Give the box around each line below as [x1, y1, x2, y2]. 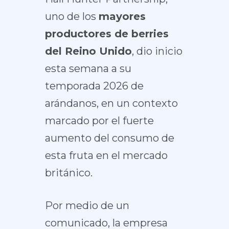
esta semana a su [44, 62, 131, 75]
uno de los [44, 10, 99, 22]
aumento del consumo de [44, 132, 174, 144]
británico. [44, 167, 93, 179]
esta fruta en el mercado [44, 149, 168, 162]
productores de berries [44, 28, 169, 40]
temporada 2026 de [44, 80, 144, 92]
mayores [98, 10, 146, 22]
